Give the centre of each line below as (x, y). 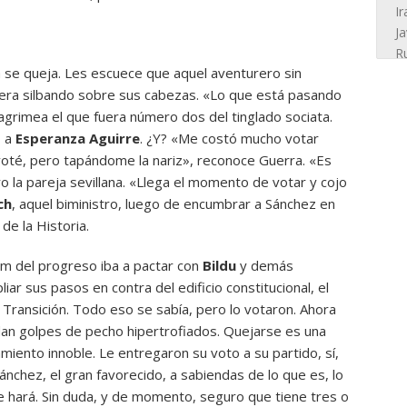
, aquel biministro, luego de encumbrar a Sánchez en (174, 203)
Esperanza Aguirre (78, 138)
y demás (267, 265)
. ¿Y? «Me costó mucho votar (229, 138)
